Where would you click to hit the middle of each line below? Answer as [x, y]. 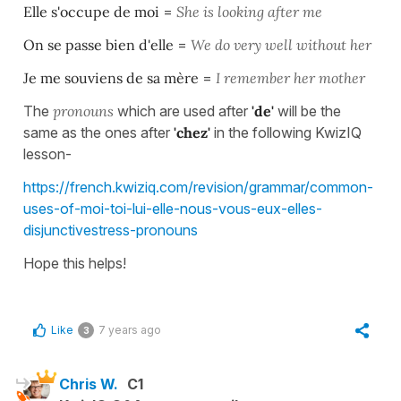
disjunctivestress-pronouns [111, 230]
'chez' [192, 133]
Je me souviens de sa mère [113, 78]
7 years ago [130, 330]
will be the [309, 111]
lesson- [47, 154]
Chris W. [89, 384]
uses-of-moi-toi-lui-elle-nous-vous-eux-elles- [173, 209]
